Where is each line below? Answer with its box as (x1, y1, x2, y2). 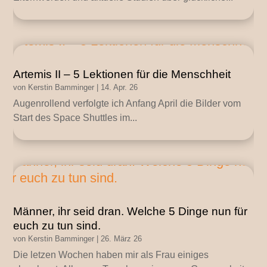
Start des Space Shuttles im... (13, 113, 138, 123)
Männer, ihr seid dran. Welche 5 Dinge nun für (13, 205, 248, 218)
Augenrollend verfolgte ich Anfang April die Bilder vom (13, 98, 241, 109)
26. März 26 (101, 234, 142, 244)
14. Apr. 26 (101, 83, 138, 92)
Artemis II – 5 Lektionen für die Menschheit (13, 68, 231, 81)
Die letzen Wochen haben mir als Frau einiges (13, 250, 209, 260)
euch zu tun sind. (13, 219, 101, 232)
